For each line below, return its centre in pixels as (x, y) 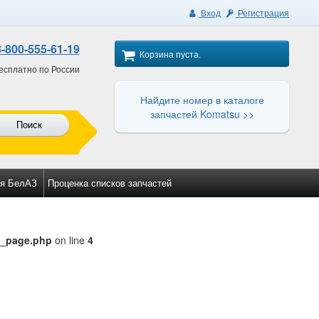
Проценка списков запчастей (110, 183)
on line (70, 240)
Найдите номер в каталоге (202, 100)
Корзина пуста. (170, 54)
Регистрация (262, 12)
